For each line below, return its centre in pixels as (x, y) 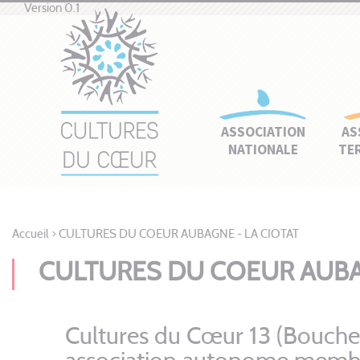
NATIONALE (263, 149)
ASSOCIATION (263, 132)
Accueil (31, 235)
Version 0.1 (52, 9)
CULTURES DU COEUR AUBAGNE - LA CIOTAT (179, 235)
